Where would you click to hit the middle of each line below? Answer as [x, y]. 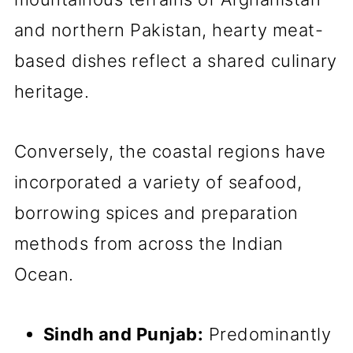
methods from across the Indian [149, 243]
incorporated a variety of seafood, [158, 182]
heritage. [52, 91]
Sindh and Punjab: [123, 334]
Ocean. [44, 274]
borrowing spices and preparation [156, 213]
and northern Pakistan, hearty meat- [169, 30]
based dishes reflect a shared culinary [175, 61]
